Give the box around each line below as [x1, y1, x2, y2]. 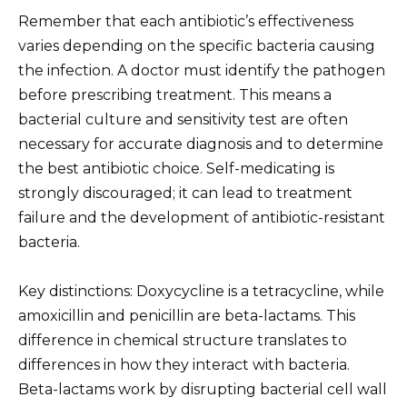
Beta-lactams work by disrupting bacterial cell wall [18, 380, 387, 398]
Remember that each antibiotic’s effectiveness [18, 12, 353, 30]
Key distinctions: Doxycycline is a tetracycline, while [18, 282, 384, 300]
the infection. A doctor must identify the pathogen [18, 61, 385, 79]
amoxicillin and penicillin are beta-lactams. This [18, 306, 355, 324]
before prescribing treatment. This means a [18, 85, 332, 104]
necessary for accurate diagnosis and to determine [18, 134, 383, 153]
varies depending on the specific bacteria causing [18, 36, 375, 55]
